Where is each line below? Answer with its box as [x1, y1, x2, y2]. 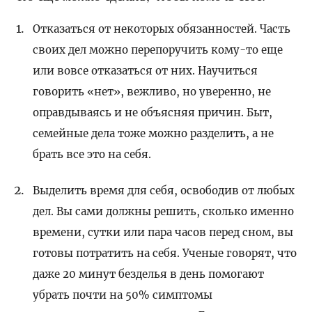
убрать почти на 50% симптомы [33, 288, 213, 302]
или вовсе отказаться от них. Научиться [33, 64, 258, 78]
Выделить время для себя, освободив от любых [33, 184, 295, 198]
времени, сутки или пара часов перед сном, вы [33, 226, 294, 240]
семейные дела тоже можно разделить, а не [33, 127, 274, 141]
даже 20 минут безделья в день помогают [33, 267, 265, 281]
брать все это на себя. [33, 148, 152, 162]
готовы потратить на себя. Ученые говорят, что [33, 247, 297, 260]
